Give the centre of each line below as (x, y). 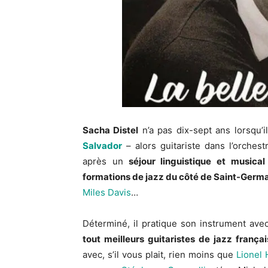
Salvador (102, 145)
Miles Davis (107, 192)
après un (103, 161)
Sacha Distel (111, 130)
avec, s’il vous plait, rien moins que (159, 254)
